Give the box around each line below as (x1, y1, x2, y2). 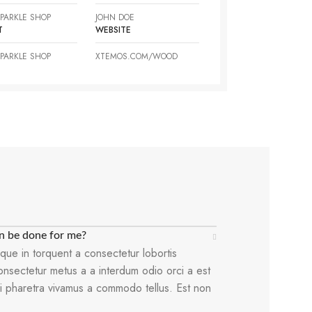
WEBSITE (95, 24, 132, 37)
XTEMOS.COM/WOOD (95, 50, 178, 63)
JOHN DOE (95, 11, 135, 24)
